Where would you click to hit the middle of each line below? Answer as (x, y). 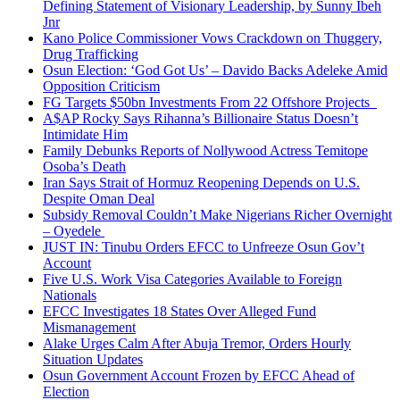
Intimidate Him (85, 134)
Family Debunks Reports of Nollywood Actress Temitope (205, 150)
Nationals (70, 295)
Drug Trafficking (91, 54)
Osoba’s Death (84, 166)
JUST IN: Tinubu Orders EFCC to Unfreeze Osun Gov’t (204, 246)
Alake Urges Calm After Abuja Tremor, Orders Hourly (197, 343)
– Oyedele (74, 230)
